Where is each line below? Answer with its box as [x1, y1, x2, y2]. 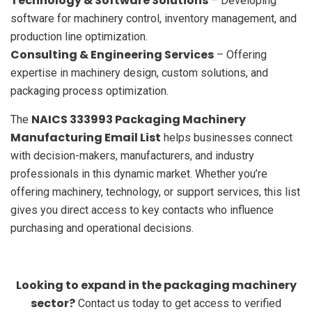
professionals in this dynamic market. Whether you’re [10, 166, 267, 180]
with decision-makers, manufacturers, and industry [10, 148, 254, 162]
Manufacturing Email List [10, 129, 161, 146]
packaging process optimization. [10, 84, 169, 97]
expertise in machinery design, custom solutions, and [10, 65, 268, 79]
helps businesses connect [161, 130, 292, 144]
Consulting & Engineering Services [10, 46, 214, 63]
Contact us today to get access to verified [75, 296, 281, 310]
